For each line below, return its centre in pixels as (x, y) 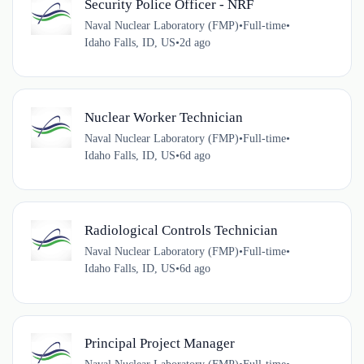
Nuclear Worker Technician (163, 117)
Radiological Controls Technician (181, 231)
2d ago (195, 42)
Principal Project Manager (159, 344)
